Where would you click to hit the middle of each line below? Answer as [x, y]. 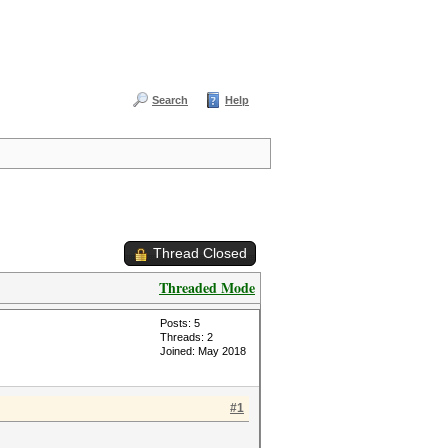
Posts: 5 [180, 323]
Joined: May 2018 [203, 351]
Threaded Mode [207, 287]
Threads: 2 [186, 337]
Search [170, 100]
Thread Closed [200, 253]
